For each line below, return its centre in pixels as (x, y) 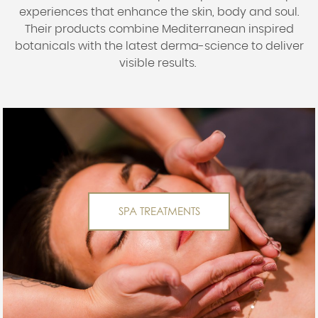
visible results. (159, 63)
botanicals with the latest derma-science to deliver (159, 46)
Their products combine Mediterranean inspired (159, 29)
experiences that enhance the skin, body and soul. (159, 12)
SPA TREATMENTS (159, 211)
